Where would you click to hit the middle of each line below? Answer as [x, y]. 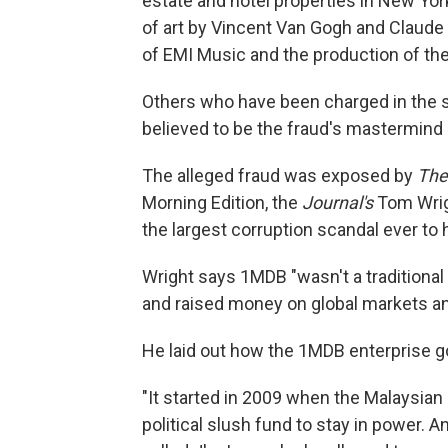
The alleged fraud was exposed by [279, 175]
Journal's [337, 202]
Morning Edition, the [222, 202]
